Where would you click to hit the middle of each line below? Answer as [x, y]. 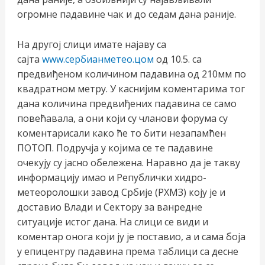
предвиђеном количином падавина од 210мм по [131, 74]
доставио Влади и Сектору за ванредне [109, 207]
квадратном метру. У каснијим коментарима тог [131, 88]
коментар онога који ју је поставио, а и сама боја [131, 236]
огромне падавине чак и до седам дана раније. [126, 14]
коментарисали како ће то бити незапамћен [121, 133]
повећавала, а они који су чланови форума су [122, 118]
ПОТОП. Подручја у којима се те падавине [115, 148]
